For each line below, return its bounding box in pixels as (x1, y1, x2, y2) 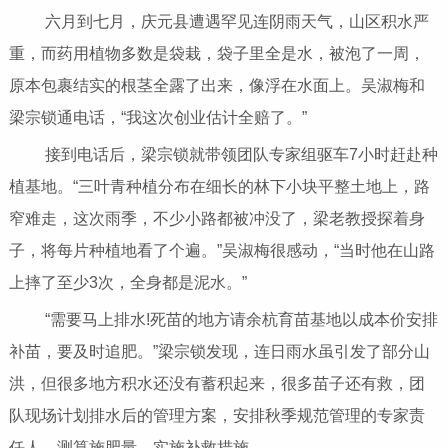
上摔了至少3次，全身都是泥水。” (8, 274, 247, 292)
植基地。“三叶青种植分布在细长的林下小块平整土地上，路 (8, 178, 430, 196)
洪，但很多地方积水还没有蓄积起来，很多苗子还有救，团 (8, 375, 425, 393)
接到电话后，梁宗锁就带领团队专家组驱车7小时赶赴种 (16, 146, 438, 164)
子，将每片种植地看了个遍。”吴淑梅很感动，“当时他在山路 (8, 242, 435, 260)
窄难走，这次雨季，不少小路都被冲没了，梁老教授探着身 (8, 210, 425, 228)
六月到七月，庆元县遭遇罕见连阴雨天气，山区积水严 (16, 13, 429, 31)
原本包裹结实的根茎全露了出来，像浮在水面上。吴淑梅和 (8, 77, 425, 95)
